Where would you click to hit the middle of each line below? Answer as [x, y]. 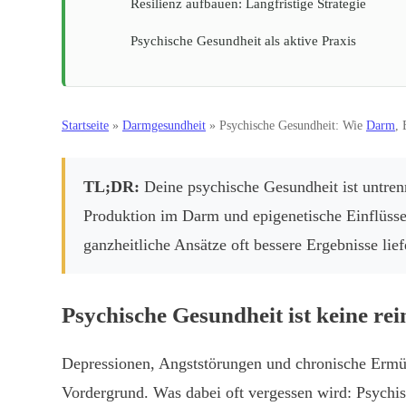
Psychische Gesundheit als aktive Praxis [243, 41]
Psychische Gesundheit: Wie [293, 126]
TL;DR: [111, 187]
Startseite [85, 126]
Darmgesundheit [164, 126]
